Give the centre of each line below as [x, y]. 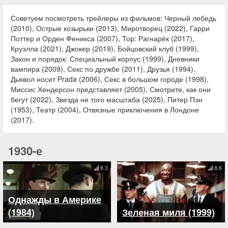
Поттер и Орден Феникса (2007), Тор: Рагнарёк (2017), [103, 38]
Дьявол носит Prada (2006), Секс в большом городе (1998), [110, 79]
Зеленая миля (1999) [168, 212]
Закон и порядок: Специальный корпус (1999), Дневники [105, 59]
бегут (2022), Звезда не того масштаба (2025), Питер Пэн [107, 99]
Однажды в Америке [54, 199]
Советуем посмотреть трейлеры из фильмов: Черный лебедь [113, 18]
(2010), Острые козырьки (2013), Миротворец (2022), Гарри [110, 28]
